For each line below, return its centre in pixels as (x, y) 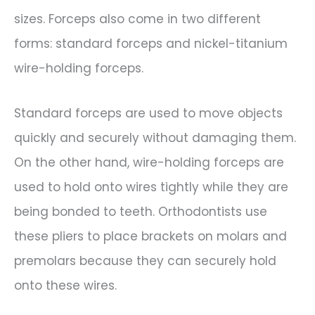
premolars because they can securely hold (145, 261)
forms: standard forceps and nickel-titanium (151, 43)
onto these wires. (65, 286)
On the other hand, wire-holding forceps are (149, 163)
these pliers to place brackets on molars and (150, 237)
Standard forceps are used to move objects (148, 114)
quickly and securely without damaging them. (155, 138)
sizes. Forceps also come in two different (137, 19)
